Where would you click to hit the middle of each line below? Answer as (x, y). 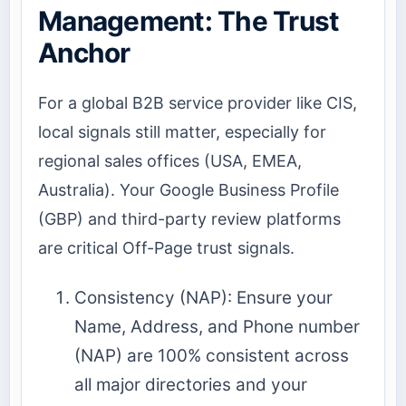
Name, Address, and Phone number (217, 326)
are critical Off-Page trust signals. (166, 248)
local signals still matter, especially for (182, 132)
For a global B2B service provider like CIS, (198, 103)
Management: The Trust (189, 21)
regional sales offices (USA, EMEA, (170, 161)
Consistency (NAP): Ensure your (203, 297)
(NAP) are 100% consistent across (212, 355)
